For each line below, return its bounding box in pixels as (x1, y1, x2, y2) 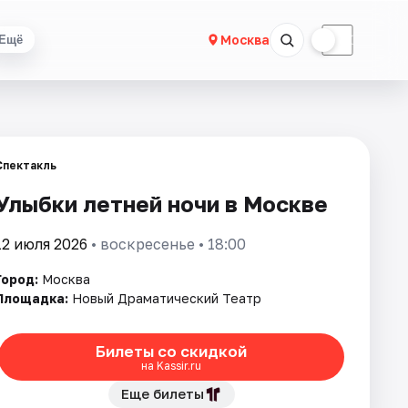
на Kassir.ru (141, 358, 201, 372)
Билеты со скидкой (96, 341, 247, 361)
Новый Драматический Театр (72, 291, 261, 306)
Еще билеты (120, 385, 204, 402)
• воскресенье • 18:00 (87, 235, 246, 253)
